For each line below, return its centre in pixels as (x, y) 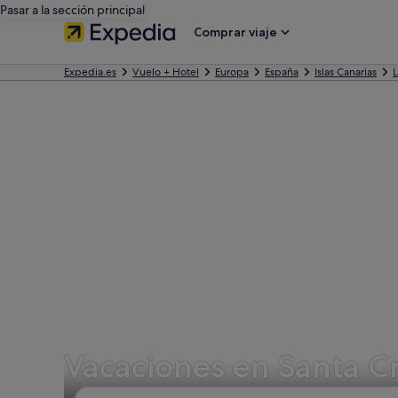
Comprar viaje (235, 32)
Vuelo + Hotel (166, 72)
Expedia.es (90, 72)
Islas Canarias (346, 72)
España (282, 72)
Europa (232, 72)
